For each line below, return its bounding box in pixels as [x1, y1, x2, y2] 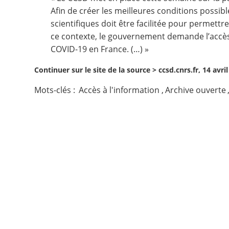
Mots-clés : [34, 84, 78, 96]
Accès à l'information [79, 84, 160, 96]
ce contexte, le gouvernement [51, 31, 168, 42]
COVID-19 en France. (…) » [51, 43, 149, 55]
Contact [13, 10, 48, 25]
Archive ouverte [165, 84, 226, 96]
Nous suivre [13, 42, 67, 57]
